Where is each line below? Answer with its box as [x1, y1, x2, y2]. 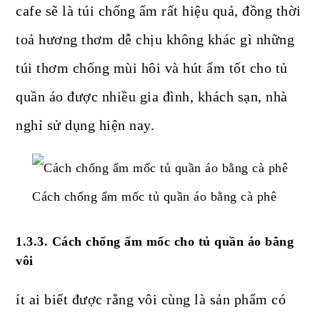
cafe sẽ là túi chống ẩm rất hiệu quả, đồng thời [16, 3, 301, 19]
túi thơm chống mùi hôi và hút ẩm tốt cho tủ [16, 60, 288, 76]
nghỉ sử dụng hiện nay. [16, 117, 155, 134]
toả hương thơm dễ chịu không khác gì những [16, 31, 295, 48]
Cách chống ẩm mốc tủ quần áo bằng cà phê [32, 189, 276, 204]
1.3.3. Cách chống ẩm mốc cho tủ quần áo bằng [16, 234, 294, 249]
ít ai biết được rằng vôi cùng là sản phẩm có [16, 291, 286, 308]
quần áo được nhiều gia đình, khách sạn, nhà [16, 89, 288, 105]
